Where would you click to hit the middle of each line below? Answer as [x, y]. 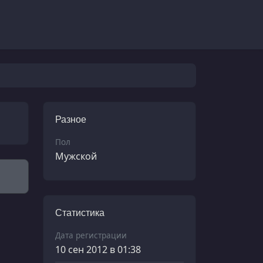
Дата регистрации [91, 235]
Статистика [80, 213]
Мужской [76, 156]
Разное [71, 119]
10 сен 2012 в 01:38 [98, 249]
